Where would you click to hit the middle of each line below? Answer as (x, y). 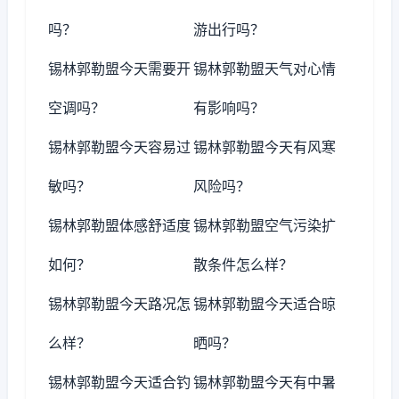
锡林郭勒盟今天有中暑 (265, 382)
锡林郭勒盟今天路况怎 (119, 304)
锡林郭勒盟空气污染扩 (265, 225)
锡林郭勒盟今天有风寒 (265, 147)
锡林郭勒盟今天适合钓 (119, 382)
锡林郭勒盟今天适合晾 (265, 304)
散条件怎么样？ (244, 265)
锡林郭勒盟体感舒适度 (119, 225)
